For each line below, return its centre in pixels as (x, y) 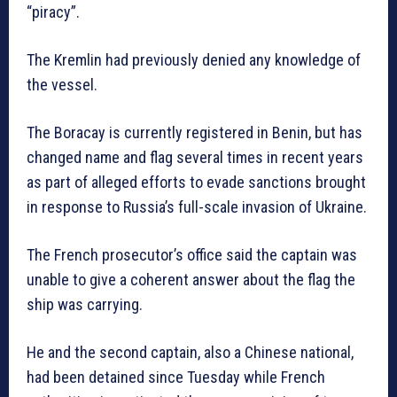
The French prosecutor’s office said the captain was (192, 255)
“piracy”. (53, 12)
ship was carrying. (85, 305)
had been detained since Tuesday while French (176, 378)
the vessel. (62, 85)
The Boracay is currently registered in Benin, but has (195, 133)
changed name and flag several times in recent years (195, 158)
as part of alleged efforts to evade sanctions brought (196, 183)
